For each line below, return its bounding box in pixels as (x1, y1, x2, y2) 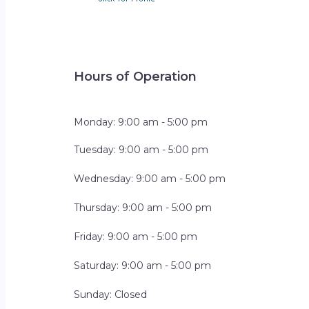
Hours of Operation (74, 69, 197, 85)
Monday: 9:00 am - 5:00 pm (74, 116, 208, 129)
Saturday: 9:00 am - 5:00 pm (74, 259, 211, 272)
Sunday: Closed (74, 288, 147, 301)
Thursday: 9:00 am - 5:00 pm (74, 201, 212, 215)
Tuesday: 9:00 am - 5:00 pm (74, 143, 208, 157)
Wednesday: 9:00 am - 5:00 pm (74, 172, 226, 186)
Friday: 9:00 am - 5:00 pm (74, 230, 197, 243)
